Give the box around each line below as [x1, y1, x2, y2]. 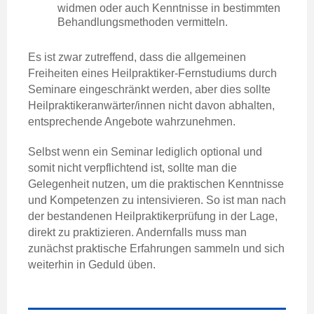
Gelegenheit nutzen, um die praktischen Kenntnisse [28, 177, 284, 190]
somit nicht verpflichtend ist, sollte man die [28, 161, 237, 174]
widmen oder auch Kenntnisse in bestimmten [57, 1, 280, 14]
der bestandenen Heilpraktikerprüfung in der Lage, [28, 210, 278, 222]
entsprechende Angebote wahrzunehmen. [28, 115, 235, 128]
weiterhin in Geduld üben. [28, 258, 156, 271]
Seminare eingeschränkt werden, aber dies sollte [28, 83, 271, 95]
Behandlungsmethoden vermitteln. [57, 15, 228, 28]
